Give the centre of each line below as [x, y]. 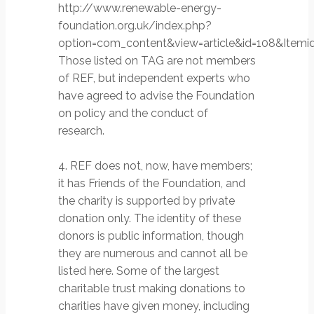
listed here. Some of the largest [139, 271]
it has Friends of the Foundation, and [152, 184]
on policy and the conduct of [133, 114]
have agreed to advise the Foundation [156, 96]
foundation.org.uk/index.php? [135, 26]
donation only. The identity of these [150, 219]
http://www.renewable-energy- [140, 8]
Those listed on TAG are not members [157, 61]
